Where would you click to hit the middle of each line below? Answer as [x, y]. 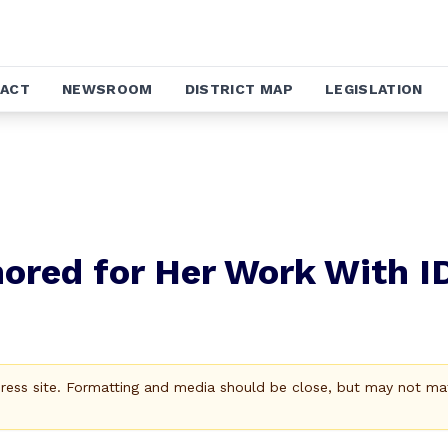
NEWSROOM [107, 89]
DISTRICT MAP [238, 89]
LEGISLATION [373, 89]
